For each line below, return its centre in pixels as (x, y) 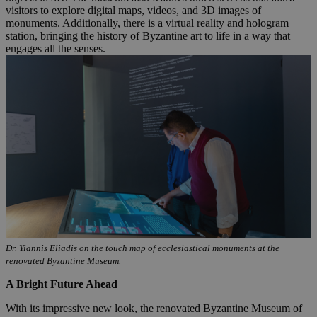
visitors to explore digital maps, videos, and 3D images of (133, 10)
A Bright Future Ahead (62, 284)
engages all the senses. (56, 48)
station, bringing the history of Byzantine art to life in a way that (148, 35)
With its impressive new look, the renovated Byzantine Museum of (154, 308)
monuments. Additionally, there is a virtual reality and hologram (147, 23)
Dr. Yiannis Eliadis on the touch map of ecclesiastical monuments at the (143, 248)
